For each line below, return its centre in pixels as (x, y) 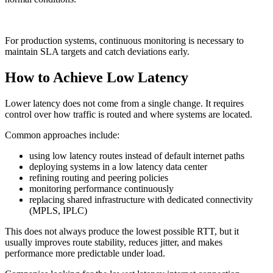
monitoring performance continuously (101, 188)
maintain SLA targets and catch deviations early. (97, 51)
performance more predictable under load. (85, 253)
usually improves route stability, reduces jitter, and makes (114, 242)
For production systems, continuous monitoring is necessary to (124, 40)
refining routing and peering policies (99, 177)
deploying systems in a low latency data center (118, 166)
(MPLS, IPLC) (58, 210)
